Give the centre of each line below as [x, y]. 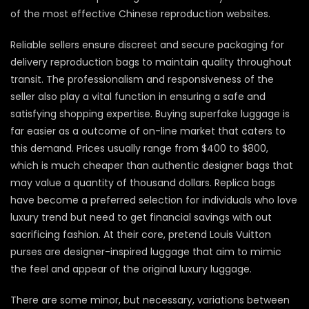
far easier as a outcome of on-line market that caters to [148, 131]
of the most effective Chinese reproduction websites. [140, 14]
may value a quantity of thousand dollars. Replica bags [143, 183]
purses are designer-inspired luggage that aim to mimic [146, 252]
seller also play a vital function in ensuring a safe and [138, 97]
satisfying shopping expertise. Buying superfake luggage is [150, 114]
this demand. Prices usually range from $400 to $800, [139, 149]
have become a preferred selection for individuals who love [154, 200]
